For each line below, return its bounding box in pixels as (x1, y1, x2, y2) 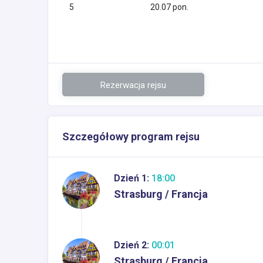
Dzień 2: (114, 239, 149, 251)
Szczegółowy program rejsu (62, 130, 200, 143)
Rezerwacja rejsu (100, 79, 166, 90)
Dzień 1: (114, 172, 149, 184)
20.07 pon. (150, 2, 188, 12)
